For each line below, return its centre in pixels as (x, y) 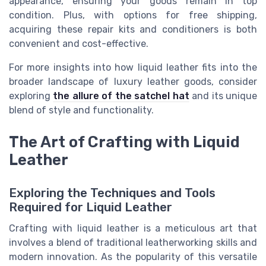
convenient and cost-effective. (79, 44)
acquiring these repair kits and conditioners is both (133, 30)
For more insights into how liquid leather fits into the (133, 68)
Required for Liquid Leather (91, 208)
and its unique (223, 96)
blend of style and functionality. (81, 110)
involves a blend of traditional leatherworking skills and (133, 243)
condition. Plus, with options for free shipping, (133, 15)
